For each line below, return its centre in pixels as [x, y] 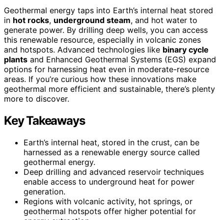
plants [16, 59]
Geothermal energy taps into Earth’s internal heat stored [109, 10]
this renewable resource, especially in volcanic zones [102, 40]
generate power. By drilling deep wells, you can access [106, 30]
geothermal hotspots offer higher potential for [110, 211]
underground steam [92, 20]
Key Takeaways [44, 120]
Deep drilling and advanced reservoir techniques [114, 172]
